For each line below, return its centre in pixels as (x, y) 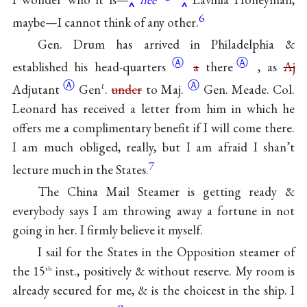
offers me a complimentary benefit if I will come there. (153, 128)
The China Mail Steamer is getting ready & (166, 192)
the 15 (28, 271)
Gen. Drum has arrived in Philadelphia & (166, 45)
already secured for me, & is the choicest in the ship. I (153, 291)
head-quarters (133, 67)
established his (53, 67)
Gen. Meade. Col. (249, 90)
